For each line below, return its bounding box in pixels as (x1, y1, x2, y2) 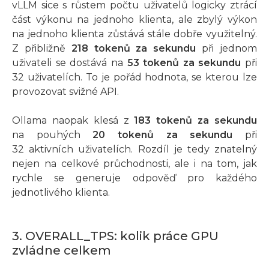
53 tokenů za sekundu (127, 56, 241, 68)
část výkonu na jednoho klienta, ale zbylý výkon (12, 13, 257, 25)
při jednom (196, 42, 258, 54)
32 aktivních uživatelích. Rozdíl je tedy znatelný (12, 143, 257, 155)
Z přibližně (12, 42, 71, 54)
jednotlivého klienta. (12, 186, 110, 198)
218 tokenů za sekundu (71, 42, 196, 54)
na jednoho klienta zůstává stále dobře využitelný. (12, 28, 257, 40)
